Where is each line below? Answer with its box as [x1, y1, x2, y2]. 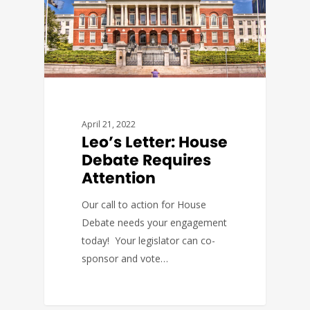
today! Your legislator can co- [82, 233, 216, 247]
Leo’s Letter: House [82, 131, 228, 153]
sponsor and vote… [82, 251, 169, 265]
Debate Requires [82, 149, 212, 171]
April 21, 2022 [82, 118, 136, 130]
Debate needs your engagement [82, 215, 228, 229]
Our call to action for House [82, 197, 207, 211]
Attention [82, 167, 156, 189]
